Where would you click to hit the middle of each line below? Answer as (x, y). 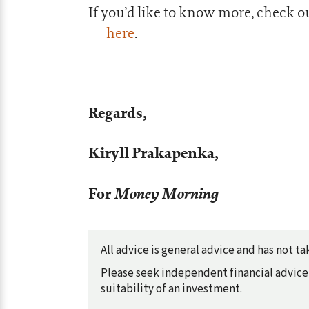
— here (111, 33)
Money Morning (166, 193)
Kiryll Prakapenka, (153, 153)
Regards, (118, 113)
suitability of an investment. (171, 289)
